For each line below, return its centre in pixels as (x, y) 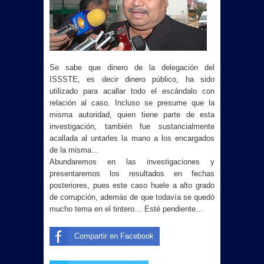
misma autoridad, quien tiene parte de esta (132, 115)
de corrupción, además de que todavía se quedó (132, 197)
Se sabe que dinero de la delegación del (132, 67)
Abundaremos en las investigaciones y (132, 162)
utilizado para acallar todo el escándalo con (132, 91)
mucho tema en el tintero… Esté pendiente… (126, 209)
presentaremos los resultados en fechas (132, 174)
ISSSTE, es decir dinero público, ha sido (132, 79)
